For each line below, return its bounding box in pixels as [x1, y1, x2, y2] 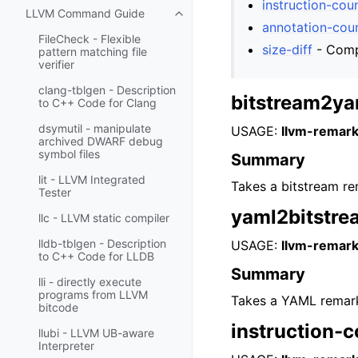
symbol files [38, 147, 100, 161]
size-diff [262, 42, 313, 58]
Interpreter [38, 339, 94, 353]
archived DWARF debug [38, 134, 163, 149]
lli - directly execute [38, 275, 141, 289]
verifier [38, 58, 74, 72]
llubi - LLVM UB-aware [38, 326, 154, 340]
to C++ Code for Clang [38, 96, 157, 110]
